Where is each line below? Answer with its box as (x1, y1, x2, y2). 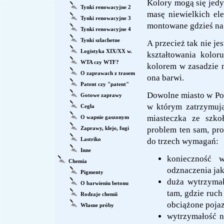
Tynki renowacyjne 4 (80, 26, 131, 32)
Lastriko (80, 136, 101, 142)
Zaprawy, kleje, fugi (80, 125, 129, 131)
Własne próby (80, 202, 114, 208)
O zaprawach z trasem (80, 70, 135, 76)
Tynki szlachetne (80, 37, 120, 43)
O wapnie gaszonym (80, 114, 129, 120)
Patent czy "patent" (80, 81, 129, 87)
